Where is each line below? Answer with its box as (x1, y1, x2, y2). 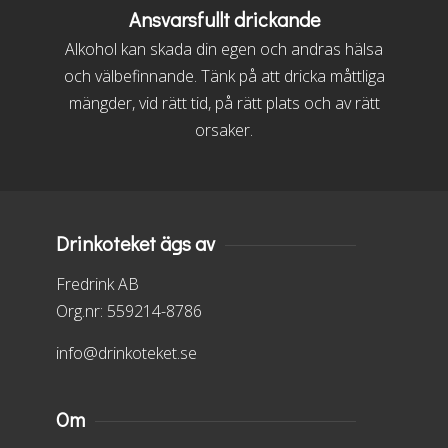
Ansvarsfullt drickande (128, 5, 320, 32)
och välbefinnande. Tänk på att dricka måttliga (63, 64, 385, 87)
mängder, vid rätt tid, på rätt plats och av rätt (68, 91, 380, 114)
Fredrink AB (56, 272, 139, 295)
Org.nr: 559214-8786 (56, 299, 202, 322)
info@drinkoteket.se (56, 341, 197, 364)
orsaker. (195, 118, 253, 141)
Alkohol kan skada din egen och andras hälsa (65, 37, 383, 60)
